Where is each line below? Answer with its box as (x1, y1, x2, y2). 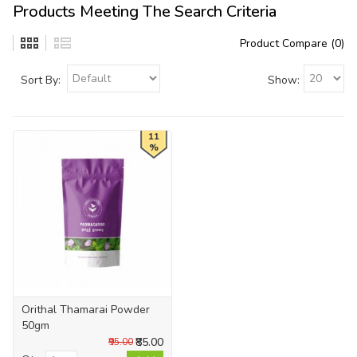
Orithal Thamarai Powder (22, 301, 150, 317)
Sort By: (21, 72, 61, 88)
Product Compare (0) (240, 35, 344, 51)
